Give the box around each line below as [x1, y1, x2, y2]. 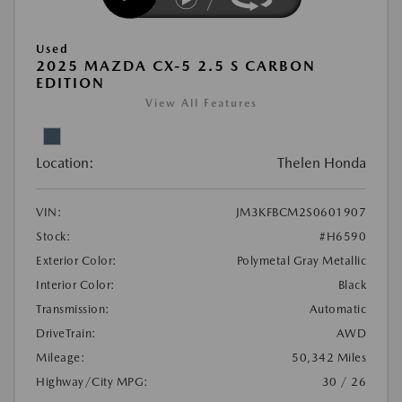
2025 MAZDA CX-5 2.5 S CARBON [36, 57, 316, 74]
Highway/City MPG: [36, 374, 149, 389]
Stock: [36, 229, 71, 243]
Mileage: [36, 350, 85, 364]
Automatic [309, 301, 366, 316]
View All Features [144, 96, 258, 109]
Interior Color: [36, 277, 116, 292]
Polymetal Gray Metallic [236, 253, 366, 267]
